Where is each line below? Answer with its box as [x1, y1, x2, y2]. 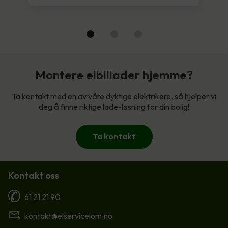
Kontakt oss [8, 169, 59, 181]
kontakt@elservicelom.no [24, 210, 112, 221]
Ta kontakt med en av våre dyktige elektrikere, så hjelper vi [12, 91, 216, 101]
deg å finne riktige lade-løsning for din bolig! [39, 101, 189, 112]
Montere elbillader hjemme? [35, 67, 193, 82]
